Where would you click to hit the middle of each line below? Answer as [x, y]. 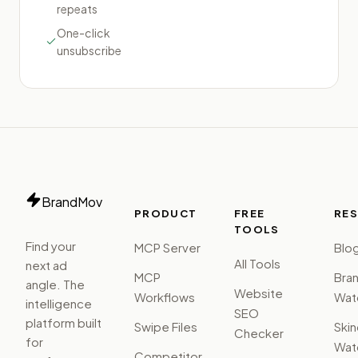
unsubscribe [89, 50]
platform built [64, 322]
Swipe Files [166, 326]
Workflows [165, 296]
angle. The [55, 284]
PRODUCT [166, 213]
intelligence [59, 303]
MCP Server [167, 247]
